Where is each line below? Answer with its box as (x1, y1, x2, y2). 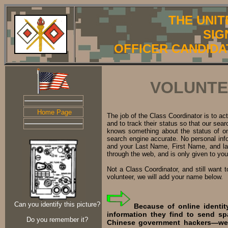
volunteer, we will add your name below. (107, 173, 223, 181)
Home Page (37, 108, 72, 116)
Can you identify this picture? (14, 201, 100, 208)
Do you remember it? (26, 216, 88, 223)
